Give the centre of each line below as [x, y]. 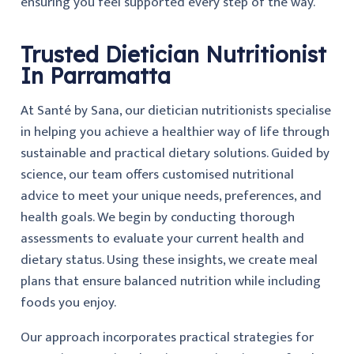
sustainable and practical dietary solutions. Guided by [175, 153]
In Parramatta [95, 75]
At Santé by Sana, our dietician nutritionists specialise [175, 110]
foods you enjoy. [68, 302]
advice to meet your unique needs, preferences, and [171, 196]
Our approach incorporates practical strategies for [167, 337]
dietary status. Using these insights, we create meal [169, 260]
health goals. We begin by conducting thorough [157, 217]
